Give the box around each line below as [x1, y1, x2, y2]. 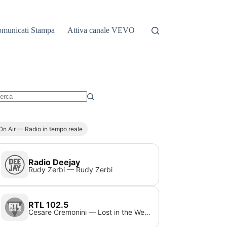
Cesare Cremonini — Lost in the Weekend [144, 208, 151, 216]
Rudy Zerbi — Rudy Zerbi [28, 165, 113, 174]
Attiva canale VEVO [67, 26, 135, 34]
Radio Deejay [28, 157, 81, 167]
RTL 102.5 [28, 200, 69, 210]
